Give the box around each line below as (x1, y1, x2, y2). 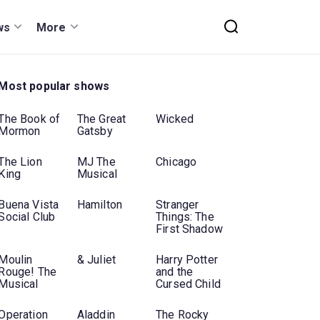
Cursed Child (156, 277, 221, 291)
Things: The (156, 210, 214, 224)
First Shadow (156, 222, 223, 236)
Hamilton (76, 198, 122, 212)
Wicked (156, 112, 194, 126)
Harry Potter (156, 253, 218, 267)
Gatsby (76, 124, 113, 139)
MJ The (76, 155, 116, 169)
